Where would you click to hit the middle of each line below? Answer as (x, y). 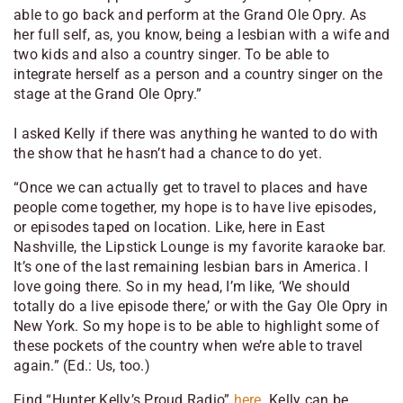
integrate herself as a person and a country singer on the (198, 74)
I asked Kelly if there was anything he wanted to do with (196, 133)
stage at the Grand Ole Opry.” (108, 94)
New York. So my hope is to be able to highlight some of (197, 326)
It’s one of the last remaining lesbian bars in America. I (191, 266)
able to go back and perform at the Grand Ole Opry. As (190, 14)
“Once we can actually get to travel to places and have (191, 187)
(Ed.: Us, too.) (107, 365)
